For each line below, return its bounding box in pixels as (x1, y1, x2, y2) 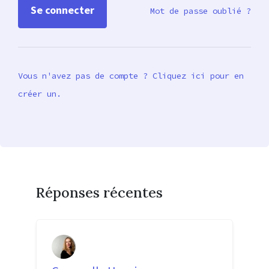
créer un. (18, 88, 61, 99)
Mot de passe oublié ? (150, 5, 251, 17)
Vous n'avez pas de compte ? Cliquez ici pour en (18, 70, 244, 81)
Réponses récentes (36, 183, 163, 201)
